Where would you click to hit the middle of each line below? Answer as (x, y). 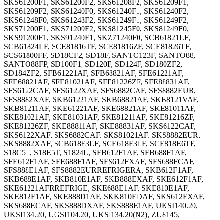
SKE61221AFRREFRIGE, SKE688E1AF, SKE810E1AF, (96, 188)
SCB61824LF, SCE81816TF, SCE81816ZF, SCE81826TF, (97, 46)
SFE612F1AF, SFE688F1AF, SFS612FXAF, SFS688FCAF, (99, 161)
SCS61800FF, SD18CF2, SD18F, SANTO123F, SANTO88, (100, 55)
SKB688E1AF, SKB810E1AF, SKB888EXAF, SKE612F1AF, (104, 179)
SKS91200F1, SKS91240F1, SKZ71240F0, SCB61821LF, (97, 37)
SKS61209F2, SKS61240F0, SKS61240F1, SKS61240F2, (96, 11)
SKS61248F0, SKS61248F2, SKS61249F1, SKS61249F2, (96, 20)
